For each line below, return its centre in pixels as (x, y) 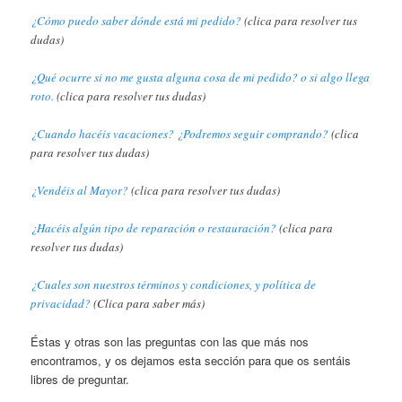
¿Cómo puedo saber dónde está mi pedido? (136, 20)
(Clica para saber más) (148, 304)
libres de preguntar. (80, 380)
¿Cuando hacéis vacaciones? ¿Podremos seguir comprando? (180, 133)
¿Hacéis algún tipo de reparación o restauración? (154, 228)
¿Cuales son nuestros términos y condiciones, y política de (174, 285)
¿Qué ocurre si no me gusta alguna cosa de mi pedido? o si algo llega (201, 77)
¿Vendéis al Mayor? (80, 191)
